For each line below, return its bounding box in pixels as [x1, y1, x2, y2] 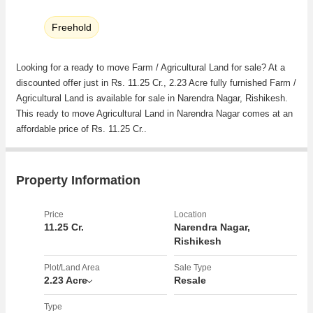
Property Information [16, 173, 140, 187]
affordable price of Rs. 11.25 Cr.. [16, 123, 147, 134]
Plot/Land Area [44, 262, 100, 272]
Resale [174, 274, 206, 286]
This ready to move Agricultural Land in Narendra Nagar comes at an [16, 108, 293, 119]
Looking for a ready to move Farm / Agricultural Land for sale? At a [16, 61, 285, 73]
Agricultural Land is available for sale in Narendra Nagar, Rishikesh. [16, 92, 288, 103]
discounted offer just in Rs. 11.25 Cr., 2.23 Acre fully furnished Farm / [16, 77, 296, 88]
